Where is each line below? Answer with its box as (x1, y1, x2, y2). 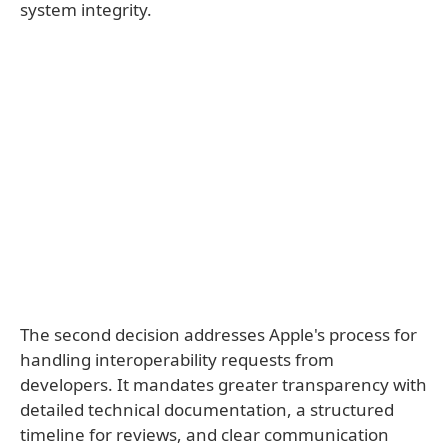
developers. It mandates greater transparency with (20, 373, 427, 396)
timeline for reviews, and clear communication (20, 423, 389, 446)
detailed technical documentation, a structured (20, 398, 394, 421)
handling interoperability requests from (20, 348, 334, 371)
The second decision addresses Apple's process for (20, 323, 417, 346)
